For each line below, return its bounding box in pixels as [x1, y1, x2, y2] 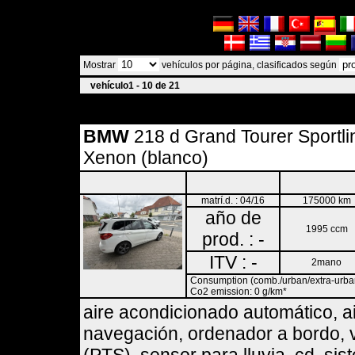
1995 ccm [305, 223, 348, 235]
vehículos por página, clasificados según [159, 59, 339, 71]
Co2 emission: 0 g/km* [190, 286, 287, 297]
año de [204, 208, 261, 228]
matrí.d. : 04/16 [201, 195, 265, 206]
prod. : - [201, 229, 265, 250]
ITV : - [208, 252, 258, 273]
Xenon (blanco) [83, 147, 208, 168]
